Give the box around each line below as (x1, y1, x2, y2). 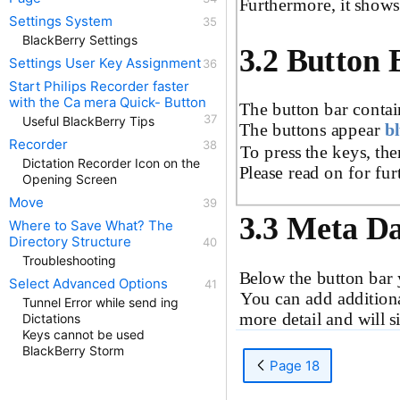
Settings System (9, 12, 112, 29)
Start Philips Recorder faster (9, 78, 189, 95)
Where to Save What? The (9, 217, 173, 234)
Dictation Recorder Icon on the (22, 155, 200, 171)
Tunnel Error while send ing (22, 295, 179, 310)
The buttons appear (238, 120, 385, 139)
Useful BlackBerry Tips (22, 113, 154, 129)
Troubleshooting (22, 253, 116, 268)
